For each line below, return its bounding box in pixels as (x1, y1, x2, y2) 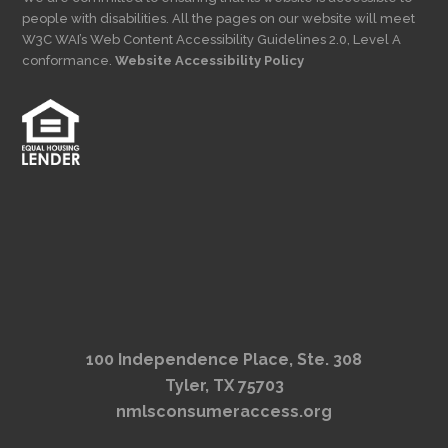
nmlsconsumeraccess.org (116, 402, 332, 422)
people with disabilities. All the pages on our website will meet (22, 11, 416, 27)
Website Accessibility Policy (115, 53, 305, 69)
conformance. (22, 53, 116, 69)
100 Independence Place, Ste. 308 (86, 350, 362, 370)
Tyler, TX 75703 (164, 376, 284, 396)
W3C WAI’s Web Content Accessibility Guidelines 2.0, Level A (22, 32, 402, 48)
